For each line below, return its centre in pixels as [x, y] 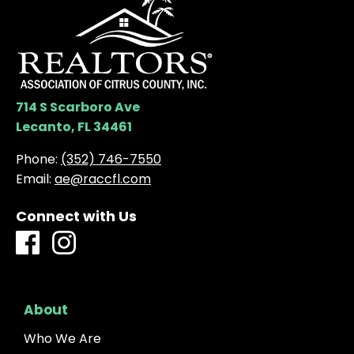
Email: [34, 179]
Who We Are [62, 338]
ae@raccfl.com [103, 179]
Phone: [37, 159]
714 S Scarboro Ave [78, 107]
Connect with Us [76, 216]
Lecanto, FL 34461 [74, 126]
